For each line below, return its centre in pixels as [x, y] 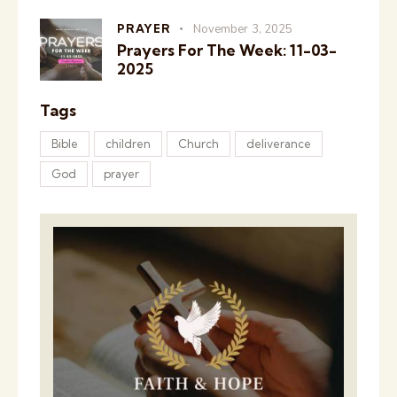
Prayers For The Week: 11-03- [227, 50]
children [128, 144]
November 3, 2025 [243, 29]
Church [198, 144]
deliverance [279, 144]
